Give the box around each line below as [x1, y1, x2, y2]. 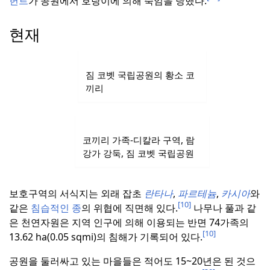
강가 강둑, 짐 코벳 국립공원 [83, 146, 194, 159]
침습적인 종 [31, 201, 81, 215]
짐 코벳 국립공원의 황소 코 [86, 69, 195, 81]
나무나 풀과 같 [191, 201, 256, 215]
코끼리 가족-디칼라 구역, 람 [83, 133, 195, 146]
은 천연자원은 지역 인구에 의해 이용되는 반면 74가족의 [9, 215, 249, 229]
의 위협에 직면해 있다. [81, 201, 178, 215]
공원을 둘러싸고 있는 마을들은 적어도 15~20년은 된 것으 [9, 254, 256, 268]
